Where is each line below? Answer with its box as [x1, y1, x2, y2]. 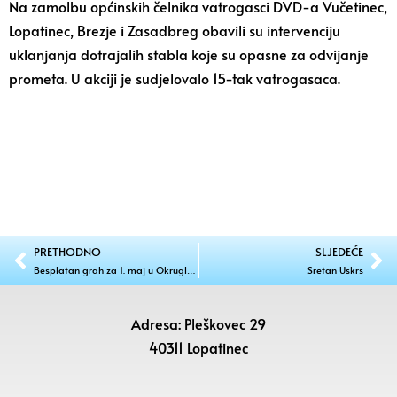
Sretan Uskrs [307, 263, 363, 276]
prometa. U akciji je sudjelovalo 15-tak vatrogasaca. [9, 68, 340, 88]
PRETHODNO [34, 244, 101, 260]
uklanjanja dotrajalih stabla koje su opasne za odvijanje [9, 44, 369, 64]
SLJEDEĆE [315, 244, 363, 260]
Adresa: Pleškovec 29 [131, 314, 266, 333]
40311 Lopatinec [149, 338, 248, 357]
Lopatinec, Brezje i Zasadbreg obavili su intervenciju [9, 20, 340, 40]
